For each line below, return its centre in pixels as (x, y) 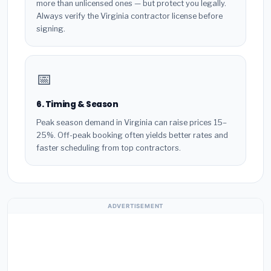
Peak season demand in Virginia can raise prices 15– (132, 123)
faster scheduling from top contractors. (109, 148)
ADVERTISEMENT (135, 206)
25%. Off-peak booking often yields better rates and (132, 135)
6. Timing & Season (77, 104)
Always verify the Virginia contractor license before (129, 16)
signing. (51, 28)
